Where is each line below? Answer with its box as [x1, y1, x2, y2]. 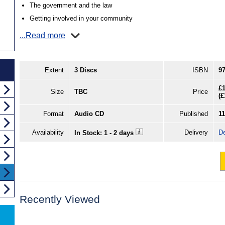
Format [43, 109, 64, 118]
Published [179, 109, 208, 118]
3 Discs [74, 66, 97, 74]
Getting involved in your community [29, 14, 133, 22]
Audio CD [74, 109, 104, 118]
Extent [45, 66, 64, 74]
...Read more [20, 31, 65, 40]
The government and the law [29, 2, 112, 10]
